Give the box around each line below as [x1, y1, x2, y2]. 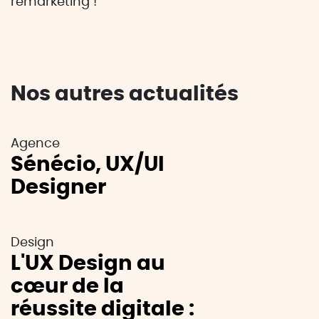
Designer [11, 177, 106, 198]
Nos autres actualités [11, 84, 239, 105]
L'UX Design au [11, 253, 165, 274]
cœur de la [11, 276, 124, 297]
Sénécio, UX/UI [11, 155, 164, 175]
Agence [11, 137, 60, 150]
